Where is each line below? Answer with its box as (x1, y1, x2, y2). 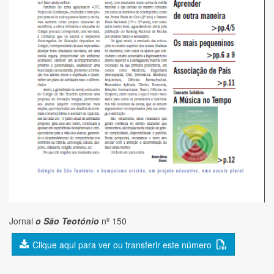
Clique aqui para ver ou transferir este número (32, 239, 217, 251)
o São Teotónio (35, 215, 99, 228)
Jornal (9, 215, 35, 228)
